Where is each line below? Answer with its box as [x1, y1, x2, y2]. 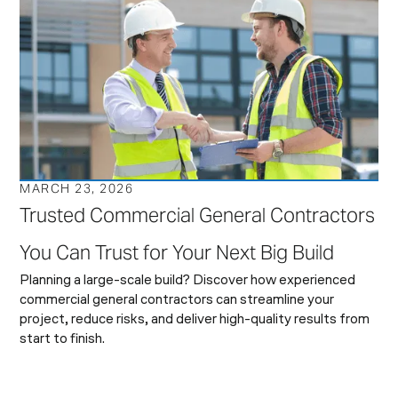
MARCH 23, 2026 [20, 179, 134, 196]
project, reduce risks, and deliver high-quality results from [20, 312, 370, 327]
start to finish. [20, 331, 106, 346]
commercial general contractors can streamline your [20, 292, 335, 307]
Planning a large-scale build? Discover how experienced [20, 273, 356, 288]
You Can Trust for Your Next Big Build [20, 239, 335, 265]
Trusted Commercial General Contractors [20, 202, 376, 227]
